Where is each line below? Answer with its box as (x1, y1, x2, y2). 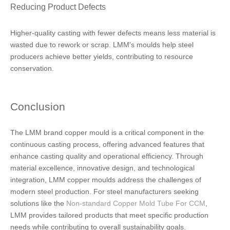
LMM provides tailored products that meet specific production (10, 211, 208, 219)
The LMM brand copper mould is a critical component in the (10, 128, 204, 137)
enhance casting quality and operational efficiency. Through (10, 152, 203, 160)
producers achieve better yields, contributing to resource (10, 52, 193, 61)
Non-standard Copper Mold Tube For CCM (66, 199, 205, 207)
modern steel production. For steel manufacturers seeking (10, 187, 199, 196)
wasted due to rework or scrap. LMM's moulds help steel (10, 41, 194, 49)
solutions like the (10, 199, 66, 207)
